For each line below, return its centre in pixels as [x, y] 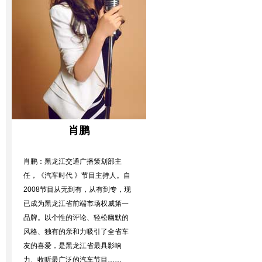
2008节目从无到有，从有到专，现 [77, 189]
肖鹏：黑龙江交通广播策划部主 [73, 161]
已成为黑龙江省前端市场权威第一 [76, 204]
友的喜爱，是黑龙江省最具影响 [73, 246]
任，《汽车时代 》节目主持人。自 [77, 175]
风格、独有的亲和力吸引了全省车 [76, 232]
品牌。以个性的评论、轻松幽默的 [76, 218]
